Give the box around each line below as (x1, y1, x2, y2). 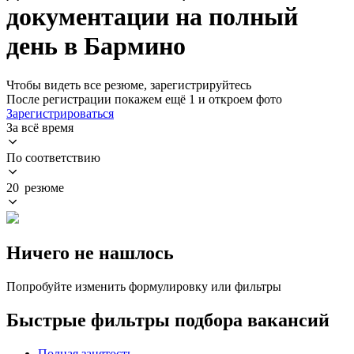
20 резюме (6, 180, 64, 194)
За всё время (6, 120, 73, 134)
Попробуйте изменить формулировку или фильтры (6, 279, 281, 293)
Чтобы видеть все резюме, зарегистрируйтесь (6, 77, 251, 92)
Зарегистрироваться (6, 106, 114, 120)
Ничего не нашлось (6, 242, 174, 263)
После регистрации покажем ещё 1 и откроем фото (6, 92, 282, 106)
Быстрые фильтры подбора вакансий (6, 309, 330, 330)
